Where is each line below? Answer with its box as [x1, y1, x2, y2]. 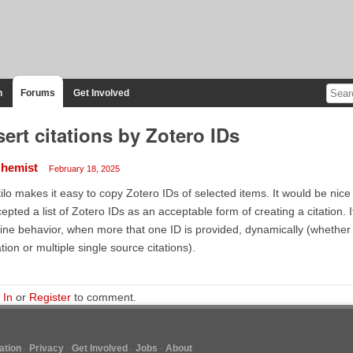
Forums [20, 87, 55, 98]
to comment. [70, 290, 136, 303]
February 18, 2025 [48, 163, 120, 173]
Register [28, 290, 71, 303]
